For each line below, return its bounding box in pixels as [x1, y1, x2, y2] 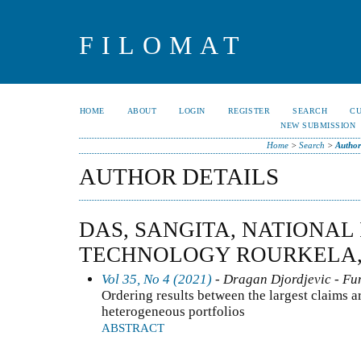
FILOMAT [79, 31, 247, 60]
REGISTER [227, 106, 271, 115]
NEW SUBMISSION [280, 121, 356, 130]
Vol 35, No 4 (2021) [102, 271, 212, 287]
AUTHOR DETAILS [79, 164, 279, 189]
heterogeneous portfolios [102, 303, 245, 319]
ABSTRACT [102, 321, 164, 334]
